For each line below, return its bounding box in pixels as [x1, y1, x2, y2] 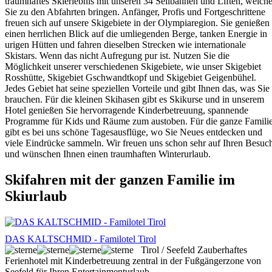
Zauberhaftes [197, 244, 247, 255]
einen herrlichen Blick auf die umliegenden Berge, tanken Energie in [5, 28, 267, 39]
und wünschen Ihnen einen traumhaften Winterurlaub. [5, 148, 211, 159]
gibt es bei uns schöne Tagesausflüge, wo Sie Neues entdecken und [5, 126, 262, 137]
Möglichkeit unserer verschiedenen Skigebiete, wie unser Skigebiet [5, 61, 261, 72]
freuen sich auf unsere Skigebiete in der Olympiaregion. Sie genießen [5, 17, 270, 28]
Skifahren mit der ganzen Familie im [5, 171, 235, 188]
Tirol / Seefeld [141, 244, 197, 255]
